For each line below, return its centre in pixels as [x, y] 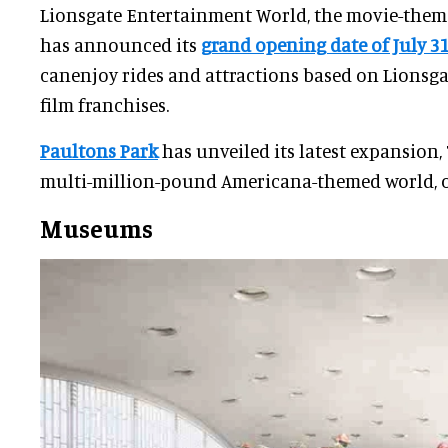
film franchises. [104, 104]
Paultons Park [99, 150]
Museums [96, 227]
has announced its [120, 44]
